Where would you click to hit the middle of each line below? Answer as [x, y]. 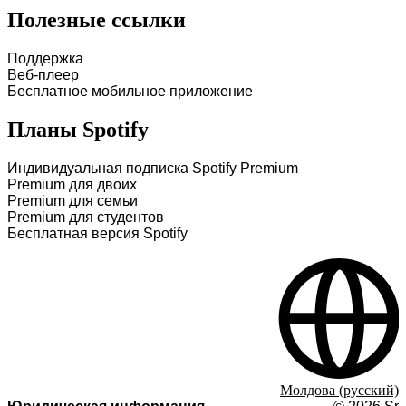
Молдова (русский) [339, 390]
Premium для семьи [72, 201]
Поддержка [45, 59]
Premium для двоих [72, 184]
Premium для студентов [86, 217]
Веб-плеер [43, 75]
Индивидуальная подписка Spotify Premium [153, 168]
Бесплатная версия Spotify [97, 233]
